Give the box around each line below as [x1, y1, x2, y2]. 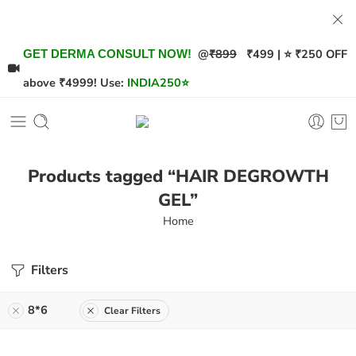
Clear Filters [104, 304, 161, 317]
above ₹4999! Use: [23, 75, 124, 91]
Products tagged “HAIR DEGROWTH [27, 164, 329, 188]
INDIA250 [127, 75, 181, 91]
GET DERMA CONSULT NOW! [23, 48, 192, 60]
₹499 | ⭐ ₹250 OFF [237, 46, 347, 62]
